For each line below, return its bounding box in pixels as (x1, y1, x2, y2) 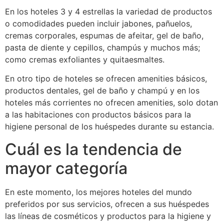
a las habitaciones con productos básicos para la (5, 109, 191, 120)
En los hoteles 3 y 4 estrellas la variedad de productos (5, 6, 212, 16)
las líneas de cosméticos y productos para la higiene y (5, 210, 211, 221)
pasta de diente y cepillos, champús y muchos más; (5, 42, 200, 52)
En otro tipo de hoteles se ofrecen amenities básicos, (5, 73, 207, 84)
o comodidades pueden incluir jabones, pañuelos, (5, 18, 192, 28)
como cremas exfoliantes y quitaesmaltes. (5, 54, 164, 64)
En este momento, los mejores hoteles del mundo (5, 186, 192, 197)
